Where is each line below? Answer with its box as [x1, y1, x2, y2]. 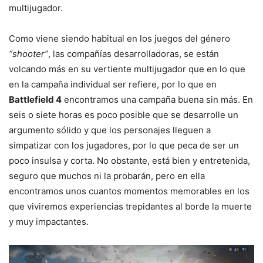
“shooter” [9, 48, 48, 60]
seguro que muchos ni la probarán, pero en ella [9, 170, 205, 182]
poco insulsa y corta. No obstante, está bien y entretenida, [9, 155, 250, 167]
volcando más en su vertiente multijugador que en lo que [9, 63, 245, 75]
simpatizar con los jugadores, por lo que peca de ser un [9, 140, 239, 151]
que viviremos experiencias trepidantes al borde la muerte [9, 201, 252, 213]
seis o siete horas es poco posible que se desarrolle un [9, 109, 238, 121]
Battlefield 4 [9, 94, 62, 106]
